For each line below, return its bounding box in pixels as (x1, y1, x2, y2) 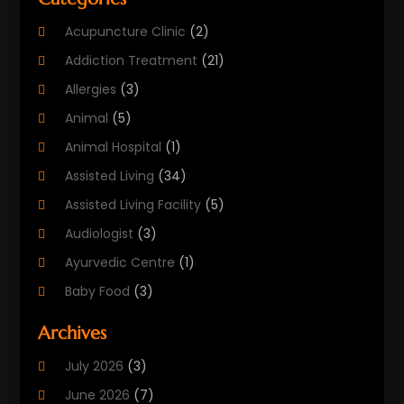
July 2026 (65, 357, 124, 376)
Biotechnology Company (65, 340, 223, 359)
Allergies (65, 80, 117, 99)
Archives (38, 322, 107, 345)
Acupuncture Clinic (65, 23, 187, 41)
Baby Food (65, 282, 131, 301)
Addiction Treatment (65, 51, 198, 70)
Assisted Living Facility (65, 196, 202, 215)
